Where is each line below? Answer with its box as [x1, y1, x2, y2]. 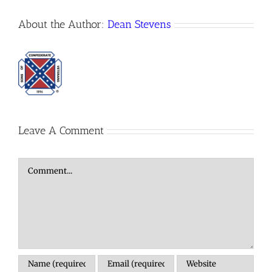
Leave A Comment [18, 124, 104, 138]
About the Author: [18, 18, 107, 32]
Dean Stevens [107, 18, 171, 32]
